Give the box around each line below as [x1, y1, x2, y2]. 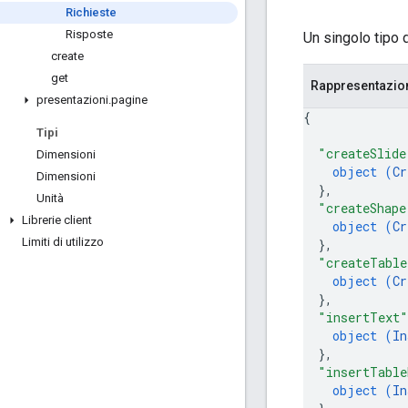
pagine [111, 93, 148, 107]
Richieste [66, 5, 117, 19]
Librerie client [22, 213, 92, 227]
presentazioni [36, 93, 108, 107]
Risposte [66, 27, 113, 41]
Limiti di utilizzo [22, 235, 104, 249]
